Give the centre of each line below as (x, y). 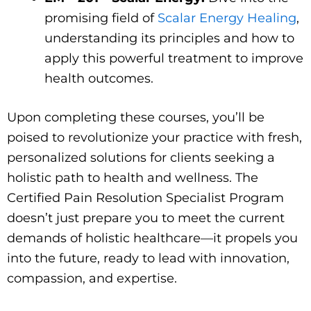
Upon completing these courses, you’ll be (136, 117)
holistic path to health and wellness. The (133, 177)
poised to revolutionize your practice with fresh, (154, 137)
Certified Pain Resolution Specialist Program (145, 197)
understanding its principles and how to (169, 38)
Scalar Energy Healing (227, 18)
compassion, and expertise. (92, 278)
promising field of (101, 18)
